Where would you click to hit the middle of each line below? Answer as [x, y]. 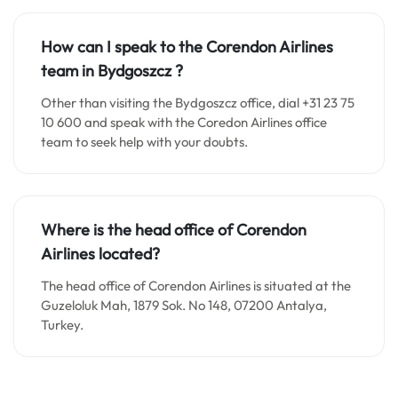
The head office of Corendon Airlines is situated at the [196, 286]
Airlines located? [100, 254]
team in [69, 71]
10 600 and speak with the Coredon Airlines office [184, 122]
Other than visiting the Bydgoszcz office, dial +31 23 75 [198, 103]
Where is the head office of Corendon [174, 230]
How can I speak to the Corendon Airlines [187, 47]
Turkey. [64, 325]
